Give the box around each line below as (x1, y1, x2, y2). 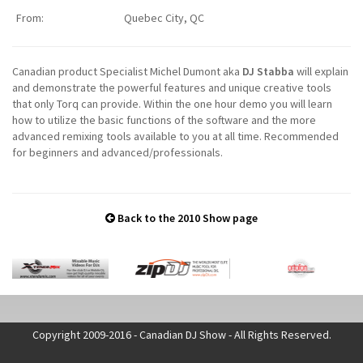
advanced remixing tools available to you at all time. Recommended (12, 128, 339, 143)
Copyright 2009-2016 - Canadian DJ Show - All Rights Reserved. (32, 327, 331, 342)
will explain (294, 63, 348, 79)
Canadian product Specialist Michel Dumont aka (12, 63, 242, 79)
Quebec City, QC (124, 10, 204, 25)
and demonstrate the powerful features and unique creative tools (12, 79, 331, 95)
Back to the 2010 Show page (115, 210, 258, 225)
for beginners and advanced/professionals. (12, 144, 223, 160)
